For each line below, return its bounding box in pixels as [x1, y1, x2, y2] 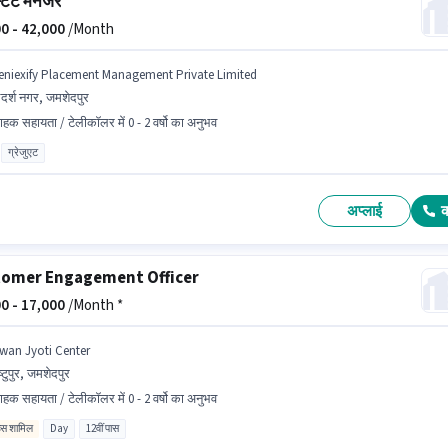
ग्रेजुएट [7, 145, 38, 160]
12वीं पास [85, 421, 119, 436]
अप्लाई [347, 200, 383, 222]
